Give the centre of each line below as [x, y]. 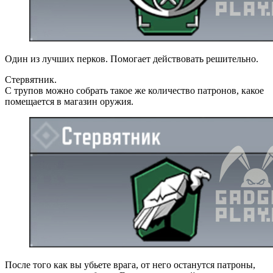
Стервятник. [31, 79]
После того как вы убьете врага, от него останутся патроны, [130, 264]
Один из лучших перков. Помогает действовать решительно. [132, 58]
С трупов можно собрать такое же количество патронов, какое [134, 90]
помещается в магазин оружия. [69, 101]
